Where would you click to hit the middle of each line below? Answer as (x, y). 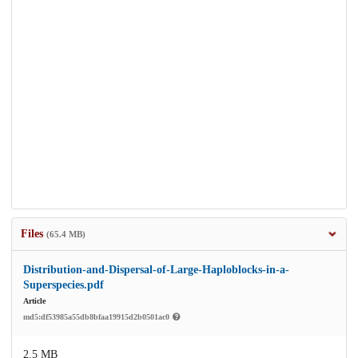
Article (34, 300)
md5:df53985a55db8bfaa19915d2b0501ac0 (97, 316)
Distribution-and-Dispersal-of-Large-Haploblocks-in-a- (156, 269)
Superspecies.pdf (64, 284)
